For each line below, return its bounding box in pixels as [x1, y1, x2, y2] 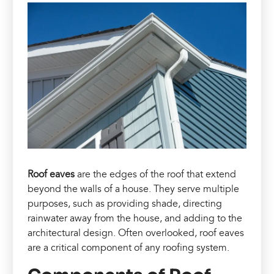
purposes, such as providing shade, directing [28, 198, 223, 210]
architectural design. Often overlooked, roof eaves [28, 227, 245, 240]
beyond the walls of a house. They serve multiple [28, 183, 240, 196]
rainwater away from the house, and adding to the [28, 212, 243, 225]
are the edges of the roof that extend [75, 168, 237, 181]
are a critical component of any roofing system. [28, 242, 230, 254]
